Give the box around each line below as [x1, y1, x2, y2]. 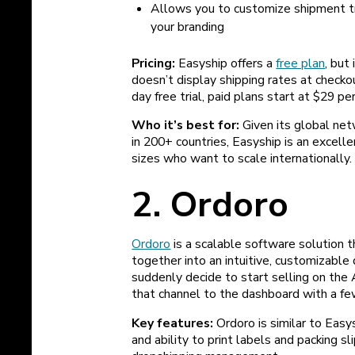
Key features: [132, 314, 217, 332]
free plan [276, 54, 326, 72]
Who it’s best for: [132, 116, 240, 135]
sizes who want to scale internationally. [132, 150, 353, 168]
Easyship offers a [175, 54, 277, 72]
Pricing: [132, 54, 176, 72]
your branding [151, 17, 225, 36]
